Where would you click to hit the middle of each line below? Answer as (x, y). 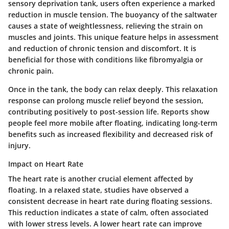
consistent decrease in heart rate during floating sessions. (110, 201)
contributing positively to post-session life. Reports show (109, 112)
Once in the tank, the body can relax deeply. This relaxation (113, 89)
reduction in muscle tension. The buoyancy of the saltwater (113, 15)
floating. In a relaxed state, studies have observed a (98, 190)
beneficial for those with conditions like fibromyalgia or (106, 60)
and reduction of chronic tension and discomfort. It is (102, 49)
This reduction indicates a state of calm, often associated (108, 213)
